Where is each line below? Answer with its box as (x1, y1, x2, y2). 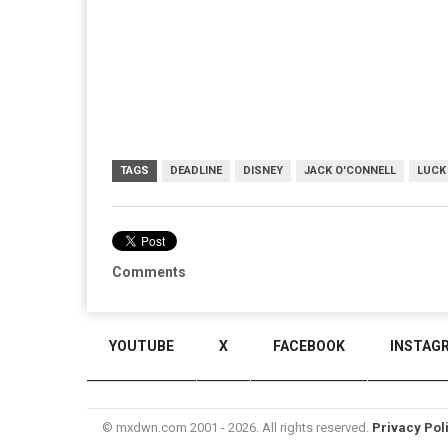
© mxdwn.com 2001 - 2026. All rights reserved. (102, 420, 372, 435)
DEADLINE (170, 163, 222, 177)
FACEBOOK (273, 338, 345, 354)
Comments (112, 263, 186, 280)
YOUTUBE (109, 338, 174, 354)
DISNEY (243, 163, 283, 177)
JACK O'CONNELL (304, 163, 396, 177)
